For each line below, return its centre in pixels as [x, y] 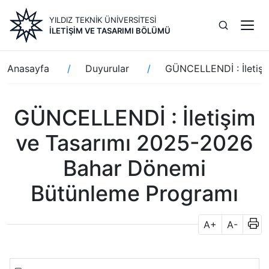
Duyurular [107, 68]
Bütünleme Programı [134, 193]
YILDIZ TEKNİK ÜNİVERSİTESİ [103, 20]
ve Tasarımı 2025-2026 [134, 143]
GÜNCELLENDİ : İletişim [134, 118]
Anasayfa [28, 68]
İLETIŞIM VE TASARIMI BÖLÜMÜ [110, 31]
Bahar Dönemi [134, 168]
